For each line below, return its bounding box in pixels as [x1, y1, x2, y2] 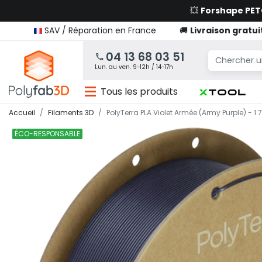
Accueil [9, 108, 35, 118]
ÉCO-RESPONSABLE [15, 129, 80, 139]
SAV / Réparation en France [42, 25, 158, 36]
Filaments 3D [48, 108, 94, 118]
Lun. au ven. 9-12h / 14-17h [95, 63, 173, 71]
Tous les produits [101, 85, 178, 98]
